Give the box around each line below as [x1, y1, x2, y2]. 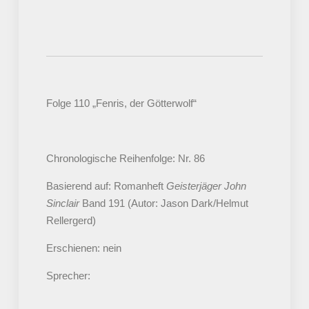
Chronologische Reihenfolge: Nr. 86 [46, 152, 205, 165]
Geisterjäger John [166, 180, 246, 192]
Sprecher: [46, 270, 90, 282]
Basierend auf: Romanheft [46, 180, 166, 192]
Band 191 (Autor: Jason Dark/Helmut [79, 197, 248, 210]
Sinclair [46, 197, 79, 210]
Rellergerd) [46, 215, 96, 227]
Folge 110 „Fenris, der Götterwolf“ [46, 97, 197, 110]
